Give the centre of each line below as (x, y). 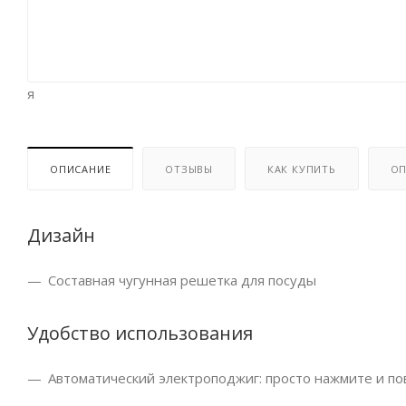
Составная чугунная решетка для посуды (182, 280)
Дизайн (61, 236)
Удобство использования (140, 333)
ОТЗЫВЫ (189, 169)
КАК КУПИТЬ (301, 169)
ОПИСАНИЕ (81, 169)
